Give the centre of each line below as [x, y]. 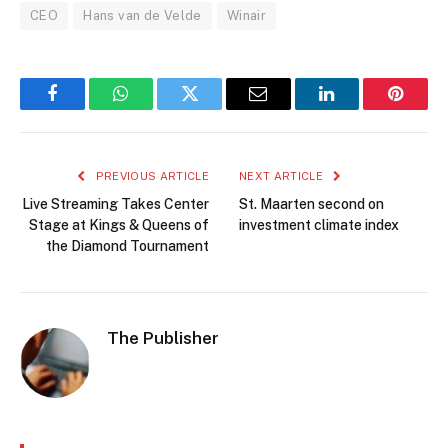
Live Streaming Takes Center [115, 204]
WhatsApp [158, 108]
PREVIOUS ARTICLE [150, 176]
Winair [246, 16]
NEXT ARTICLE [283, 176]
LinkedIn [358, 108]
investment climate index [319, 225]
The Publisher [163, 338]
